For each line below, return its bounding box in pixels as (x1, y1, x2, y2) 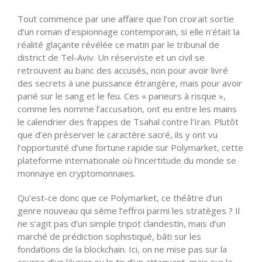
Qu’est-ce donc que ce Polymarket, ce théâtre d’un (18, 191, 222, 204)
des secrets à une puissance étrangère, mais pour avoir (18, 77, 242, 89)
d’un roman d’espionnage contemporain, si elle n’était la (18, 25, 240, 37)
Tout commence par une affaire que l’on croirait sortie (18, 12, 234, 25)
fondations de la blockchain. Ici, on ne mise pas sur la (18, 243, 227, 255)
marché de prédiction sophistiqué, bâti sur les (18, 230, 201, 242)
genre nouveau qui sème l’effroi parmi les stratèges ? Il (18, 204, 240, 216)
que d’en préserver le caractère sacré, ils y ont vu (18, 128, 218, 140)
